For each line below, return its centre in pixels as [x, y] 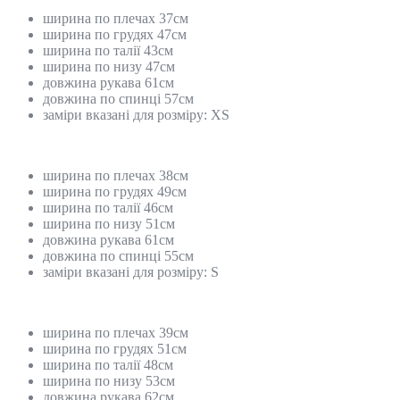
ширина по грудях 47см [115, 34]
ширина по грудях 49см [115, 191]
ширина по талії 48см [108, 364]
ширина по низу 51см [109, 223]
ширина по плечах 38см [116, 175]
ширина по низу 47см [109, 66]
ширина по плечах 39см [116, 332]
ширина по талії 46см [108, 207]
